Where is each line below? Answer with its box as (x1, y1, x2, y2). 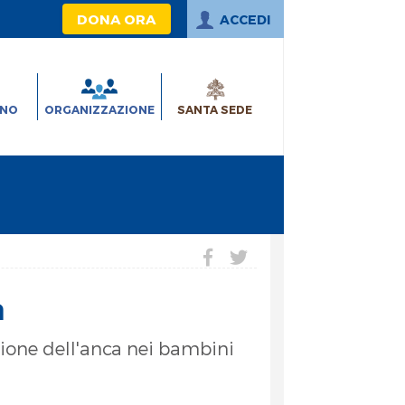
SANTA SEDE (177, 103, 253, 116)
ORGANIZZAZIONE (43, 103, 155, 116)
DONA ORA (76, 11, 156, 27)
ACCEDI (219, 12, 270, 27)
